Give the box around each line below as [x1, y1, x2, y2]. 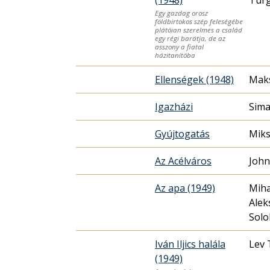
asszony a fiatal [155, 42, 204, 51]
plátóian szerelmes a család [155, 25, 242, 34]
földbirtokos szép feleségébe [155, 16, 243, 26]
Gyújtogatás [155, 127, 210, 140]
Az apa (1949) [155, 181, 215, 195]
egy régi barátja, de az [155, 33, 225, 43]
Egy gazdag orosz [155, 8, 208, 17]
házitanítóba [155, 50, 195, 60]
